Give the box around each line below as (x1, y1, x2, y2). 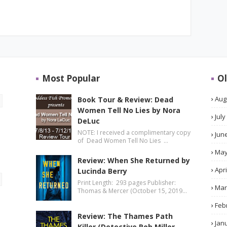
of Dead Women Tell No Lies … (77, 136, 168, 145)
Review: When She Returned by (77, 156, 190, 165)
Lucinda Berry (77, 166, 127, 176)
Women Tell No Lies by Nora (77, 105, 180, 115)
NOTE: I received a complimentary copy (77, 128, 191, 137)
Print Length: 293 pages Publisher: (77, 178, 177, 187)
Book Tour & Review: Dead (77, 95, 173, 104)
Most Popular (42, 72, 100, 84)
